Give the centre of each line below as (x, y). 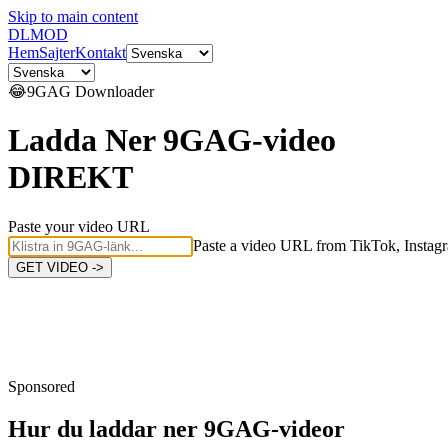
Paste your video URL (79, 226)
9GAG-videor (274, 428)
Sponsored (41, 386)
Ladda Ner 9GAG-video (172, 140)
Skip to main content (73, 16)
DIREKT (70, 177)
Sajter (57, 52)
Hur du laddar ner (103, 428)
